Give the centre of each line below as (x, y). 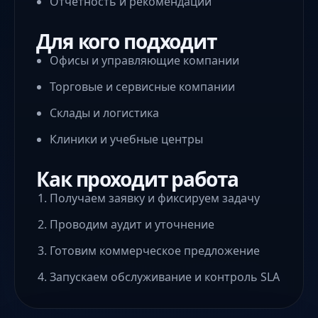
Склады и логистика (105, 113)
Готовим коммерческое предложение (155, 251)
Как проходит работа (137, 179)
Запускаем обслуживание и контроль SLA (165, 277)
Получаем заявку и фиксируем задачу (155, 198)
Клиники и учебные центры (127, 139)
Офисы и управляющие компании (145, 61)
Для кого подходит (126, 42)
